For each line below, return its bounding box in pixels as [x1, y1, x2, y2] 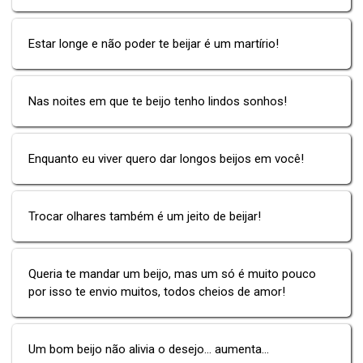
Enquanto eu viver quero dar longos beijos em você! [28, 151, 304, 166]
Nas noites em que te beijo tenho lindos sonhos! [28, 93, 287, 109]
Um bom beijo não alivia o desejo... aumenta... [28, 341, 269, 357]
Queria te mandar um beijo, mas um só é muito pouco [28, 266, 316, 281]
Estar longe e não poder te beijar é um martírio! [28, 36, 279, 51]
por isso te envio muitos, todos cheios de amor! [28, 284, 285, 299]
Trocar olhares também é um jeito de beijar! [28, 208, 261, 224]
